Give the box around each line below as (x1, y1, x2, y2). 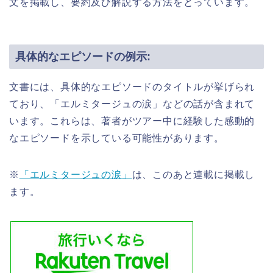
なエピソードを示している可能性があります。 (9, 132, 224, 143)
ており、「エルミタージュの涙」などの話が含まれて (9, 98, 255, 109)
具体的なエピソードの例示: (15, 49, 151, 63)
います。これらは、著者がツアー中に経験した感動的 (9, 115, 255, 126)
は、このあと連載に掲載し (132, 169, 255, 180)
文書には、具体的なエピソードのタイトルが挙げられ (9, 81, 255, 92)
